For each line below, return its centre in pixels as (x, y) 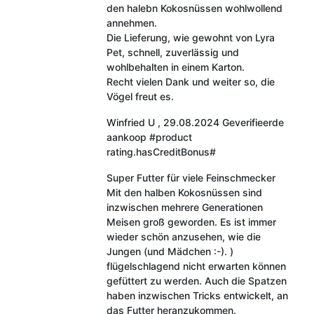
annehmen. (131, 22)
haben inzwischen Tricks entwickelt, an (197, 295)
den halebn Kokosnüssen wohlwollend (194, 8)
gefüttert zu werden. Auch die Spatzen (196, 280)
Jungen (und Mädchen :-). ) (170, 251)
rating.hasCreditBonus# (161, 151)
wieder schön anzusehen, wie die (183, 236)
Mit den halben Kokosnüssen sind (184, 192)
